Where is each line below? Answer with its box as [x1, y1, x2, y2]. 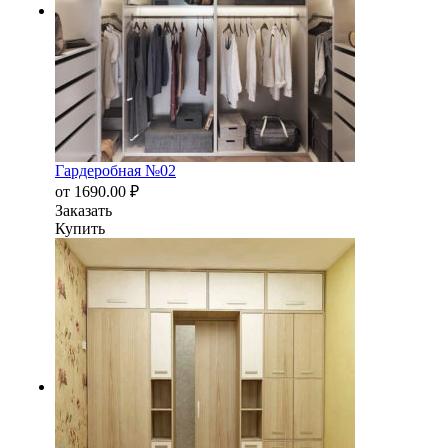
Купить [55, 220, 105, 238]
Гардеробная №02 [55, 162, 176, 180]
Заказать [55, 202, 112, 220]
